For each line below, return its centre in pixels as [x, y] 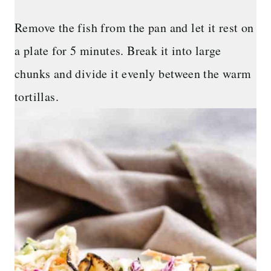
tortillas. [37, 97]
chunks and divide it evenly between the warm [133, 74]
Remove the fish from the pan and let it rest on [134, 28]
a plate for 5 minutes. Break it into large [118, 51]
